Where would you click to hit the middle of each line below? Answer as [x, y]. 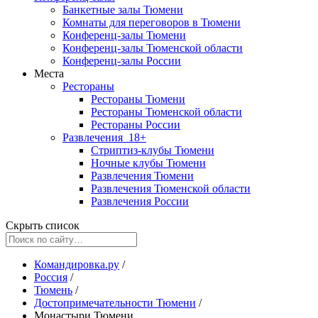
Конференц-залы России [122, 61]
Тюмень [53, 290]
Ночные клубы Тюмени [148, 163]
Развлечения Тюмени [142, 176]
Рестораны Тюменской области [166, 112]
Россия [51, 277]
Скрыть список [43, 225]
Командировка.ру [77, 264]
